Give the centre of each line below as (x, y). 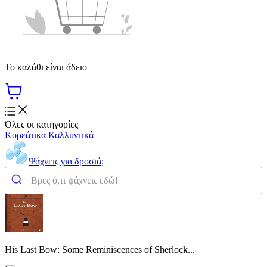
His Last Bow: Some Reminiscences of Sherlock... (100, 249)
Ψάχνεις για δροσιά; (66, 161)
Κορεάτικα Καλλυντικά (49, 135)
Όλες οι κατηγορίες (41, 124)
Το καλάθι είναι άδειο (46, 67)
